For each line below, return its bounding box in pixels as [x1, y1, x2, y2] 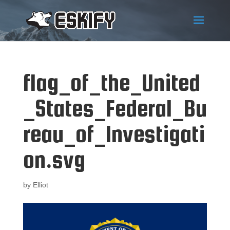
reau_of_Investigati [23, 120, 205, 147]
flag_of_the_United [23, 69, 200, 96]
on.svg [23, 146, 85, 173]
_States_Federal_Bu [23, 94, 207, 122]
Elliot [32, 181, 48, 189]
